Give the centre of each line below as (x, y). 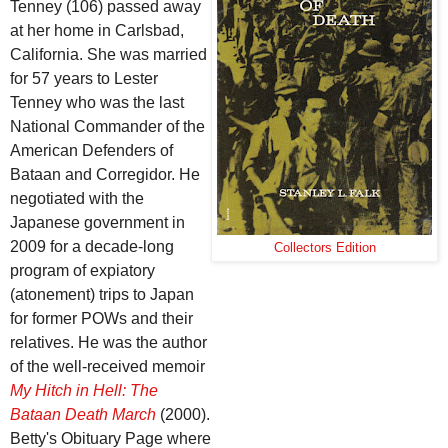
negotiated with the (77, 198)
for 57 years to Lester (84, 78)
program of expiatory (82, 270)
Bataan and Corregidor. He (105, 174)
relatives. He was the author (108, 342)
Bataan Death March (83, 414)
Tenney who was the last (97, 102)
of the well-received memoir (107, 366)
